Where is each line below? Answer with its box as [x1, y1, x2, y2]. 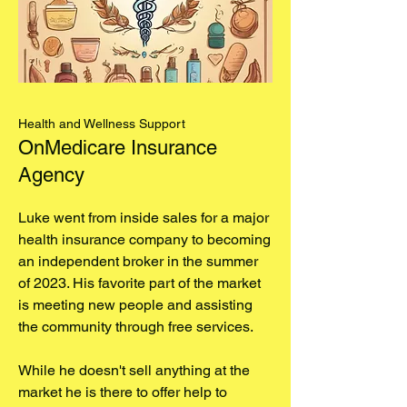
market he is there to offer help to [18, 382, 227, 401]
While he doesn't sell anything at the [18, 361, 250, 379]
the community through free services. [18, 317, 253, 335]
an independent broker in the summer [18, 252, 258, 270]
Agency [18, 163, 84, 186]
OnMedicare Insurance [18, 135, 217, 159]
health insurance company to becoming [18, 230, 271, 248]
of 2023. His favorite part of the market [18, 273, 261, 292]
